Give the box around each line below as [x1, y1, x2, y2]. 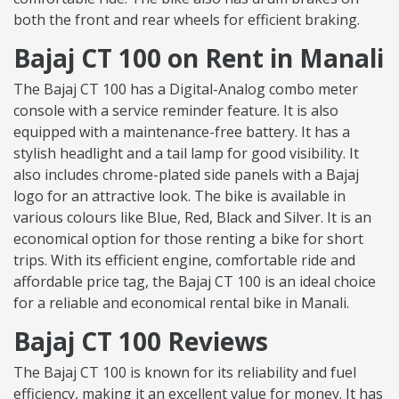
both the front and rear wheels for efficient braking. [13, 10, 360, 30]
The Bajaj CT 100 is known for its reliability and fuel [13, 362, 356, 383]
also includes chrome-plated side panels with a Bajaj [13, 165, 359, 185]
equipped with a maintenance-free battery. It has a [13, 122, 350, 142]
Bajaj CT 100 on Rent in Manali [13, 41, 384, 76]
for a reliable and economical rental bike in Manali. [13, 293, 349, 313]
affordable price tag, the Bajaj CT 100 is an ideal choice [13, 272, 376, 292]
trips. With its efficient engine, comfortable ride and [13, 250, 355, 271]
